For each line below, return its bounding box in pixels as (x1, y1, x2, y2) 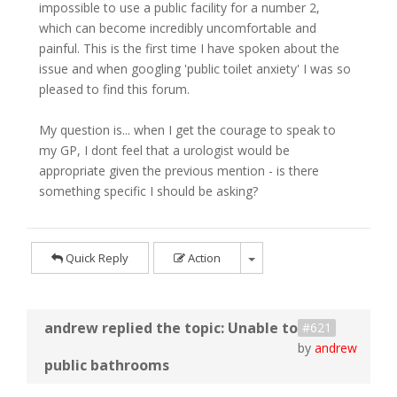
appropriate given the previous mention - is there (39, 162, 319, 179)
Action (185, 250, 221, 266)
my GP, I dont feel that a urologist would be (39, 142, 290, 159)
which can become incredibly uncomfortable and (39, 19, 316, 36)
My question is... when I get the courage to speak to (39, 121, 336, 138)
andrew (315, 339, 357, 356)
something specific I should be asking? (39, 183, 258, 199)
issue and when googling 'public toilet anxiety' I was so (39, 60, 351, 77)
